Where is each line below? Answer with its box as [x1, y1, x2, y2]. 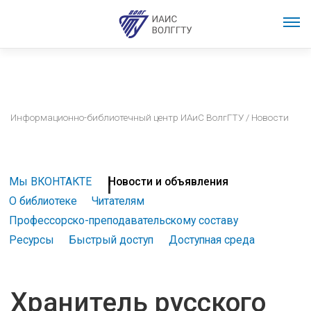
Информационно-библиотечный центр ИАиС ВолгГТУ [10, 112, 244, 123]
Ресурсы [8, 233, 54, 247]
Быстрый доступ [69, 233, 154, 247]
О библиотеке [8, 194, 77, 208]
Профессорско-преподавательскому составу [8, 214, 238, 228]
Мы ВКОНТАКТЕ [8, 175, 92, 189]
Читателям [92, 194, 145, 208]
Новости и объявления [108, 175, 229, 189]
